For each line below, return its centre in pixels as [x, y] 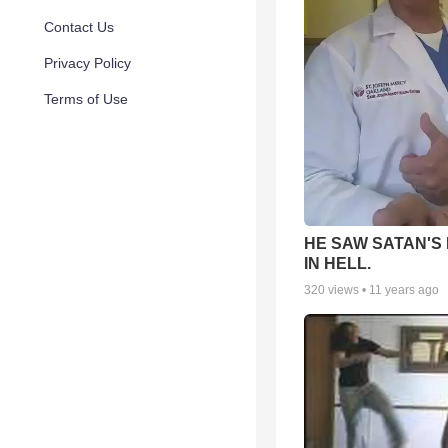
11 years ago [404, 289]
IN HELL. [337, 263]
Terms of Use [86, 99]
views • [347, 289]
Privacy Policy [87, 63]
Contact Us [79, 27]
